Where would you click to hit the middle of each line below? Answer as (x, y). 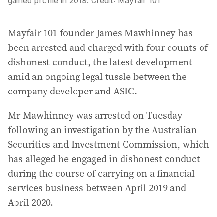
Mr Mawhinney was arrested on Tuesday (95, 115)
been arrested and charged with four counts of (108, 47)
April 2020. (31, 202)
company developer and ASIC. (72, 91)
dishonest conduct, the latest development (100, 62)
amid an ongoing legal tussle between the (97, 77)
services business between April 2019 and (97, 188)
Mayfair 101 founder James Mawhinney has (100, 33)
